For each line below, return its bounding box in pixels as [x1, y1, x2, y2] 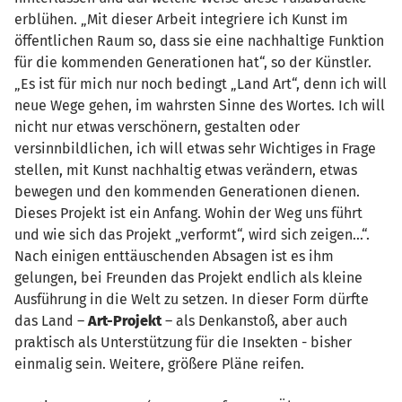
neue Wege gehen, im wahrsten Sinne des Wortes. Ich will [14, 96, 385, 114]
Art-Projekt [88, 311, 162, 329]
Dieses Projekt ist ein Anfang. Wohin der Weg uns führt [14, 204, 363, 222]
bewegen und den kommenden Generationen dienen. [14, 182, 360, 200]
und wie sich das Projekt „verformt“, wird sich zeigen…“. [14, 225, 370, 243]
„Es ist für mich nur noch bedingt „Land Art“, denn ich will [14, 74, 387, 92]
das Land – [14, 311, 88, 329]
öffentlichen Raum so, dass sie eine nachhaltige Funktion [14, 31, 384, 49]
